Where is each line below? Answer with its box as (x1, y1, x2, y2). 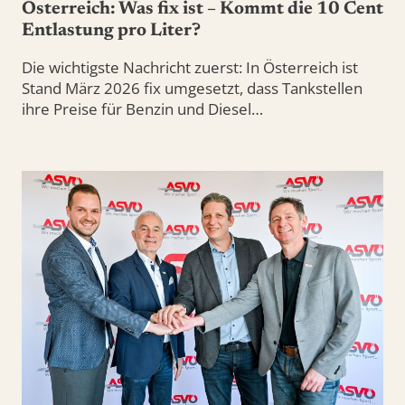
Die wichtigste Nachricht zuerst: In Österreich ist (22, 56, 358, 78)
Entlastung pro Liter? (22, 21, 201, 40)
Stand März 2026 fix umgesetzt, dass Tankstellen (22, 77, 363, 99)
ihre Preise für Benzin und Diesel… (22, 98, 263, 119)
